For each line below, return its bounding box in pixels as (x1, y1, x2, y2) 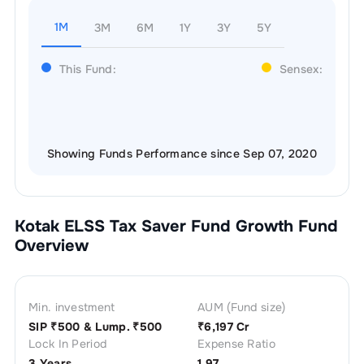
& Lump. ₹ (80, 319, 140, 334)
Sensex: (279, 62, 323, 76)
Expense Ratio (197, 336, 276, 351)
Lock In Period (28, 336, 107, 351)
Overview (14, 236, 89, 256)
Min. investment (28, 300, 115, 314)
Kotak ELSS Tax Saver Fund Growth (14, 216, 293, 236)
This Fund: (58, 62, 117, 76)
